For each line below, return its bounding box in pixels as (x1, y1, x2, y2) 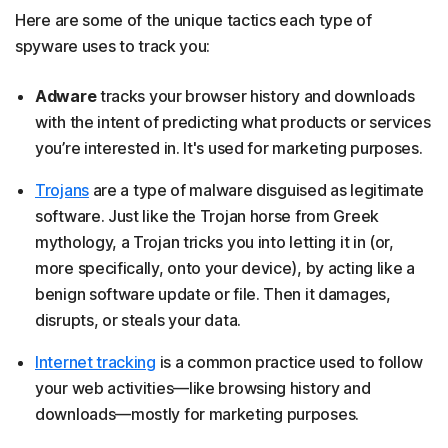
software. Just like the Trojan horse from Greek (35, 206, 379, 226)
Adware (35, 86, 97, 106)
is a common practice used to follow (155, 352, 424, 372)
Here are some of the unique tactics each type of (15, 10, 372, 30)
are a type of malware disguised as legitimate (88, 180, 425, 200)
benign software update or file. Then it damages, (35, 284, 391, 304)
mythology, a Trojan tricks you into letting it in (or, (35, 232, 394, 252)
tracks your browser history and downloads (96, 86, 415, 106)
